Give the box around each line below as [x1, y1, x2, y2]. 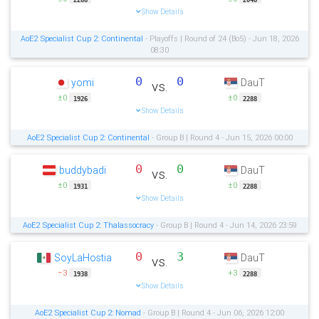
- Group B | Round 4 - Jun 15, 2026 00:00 [149, 132, 293, 143]
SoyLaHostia [53, 251, 112, 264]
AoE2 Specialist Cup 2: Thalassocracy [22, 220, 154, 231]
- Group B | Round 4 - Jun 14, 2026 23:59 [153, 220, 297, 231]
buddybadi [59, 164, 107, 177]
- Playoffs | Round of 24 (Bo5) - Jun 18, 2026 [142, 33, 299, 44]
